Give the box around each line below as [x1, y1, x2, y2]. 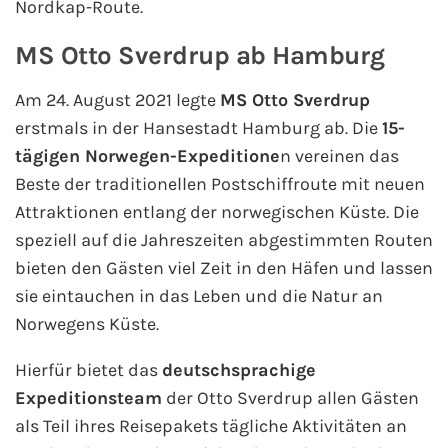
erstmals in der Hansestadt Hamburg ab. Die [15, 117, 382, 140]
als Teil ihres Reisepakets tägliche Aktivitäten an [15, 415, 407, 438]
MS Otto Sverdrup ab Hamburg [15, 40, 385, 72]
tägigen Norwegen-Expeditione [15, 145, 280, 168]
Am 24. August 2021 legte [15, 89, 220, 112]
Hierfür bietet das [15, 359, 162, 382]
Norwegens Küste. [15, 313, 159, 336]
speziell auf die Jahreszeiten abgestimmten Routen [15, 229, 433, 252]
